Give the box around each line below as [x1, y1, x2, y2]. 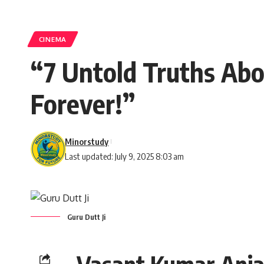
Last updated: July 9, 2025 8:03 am [65, 150, 184, 161]
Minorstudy [65, 136, 109, 147]
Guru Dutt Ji [67, 212, 105, 222]
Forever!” [31, 87, 135, 120]
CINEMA [38, 34, 67, 44]
